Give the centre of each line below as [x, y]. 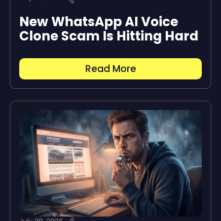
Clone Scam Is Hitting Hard [109, 36]
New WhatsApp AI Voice [99, 21]
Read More [110, 69]
